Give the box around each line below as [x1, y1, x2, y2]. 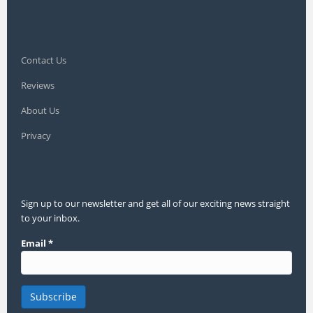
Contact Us [21, 54, 66, 67]
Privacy [21, 129, 51, 143]
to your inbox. [21, 212, 80, 225]
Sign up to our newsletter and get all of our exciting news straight [21, 197, 290, 210]
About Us [21, 104, 59, 117]
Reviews [21, 79, 54, 92]
